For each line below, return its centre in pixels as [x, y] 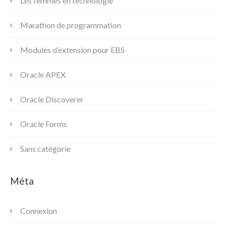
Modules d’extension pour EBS [72, 49]
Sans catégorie [45, 148]
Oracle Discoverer [52, 99]
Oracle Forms [44, 124]
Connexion [39, 210]
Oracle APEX [43, 74]
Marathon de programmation [71, 25]
